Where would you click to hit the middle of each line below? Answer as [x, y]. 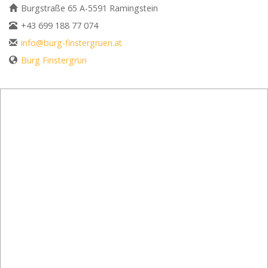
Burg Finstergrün [54, 60]
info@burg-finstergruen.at [71, 43]
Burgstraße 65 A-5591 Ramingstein [89, 8]
